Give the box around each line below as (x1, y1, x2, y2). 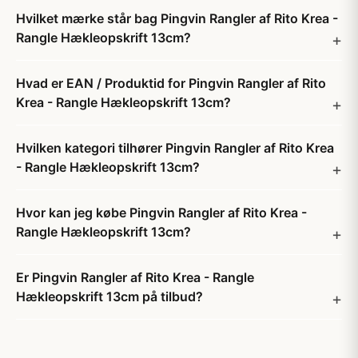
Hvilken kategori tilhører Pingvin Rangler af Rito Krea (16, 140, 334, 156)
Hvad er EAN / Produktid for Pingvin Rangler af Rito (16, 75, 326, 91)
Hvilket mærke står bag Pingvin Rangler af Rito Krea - (16, 10, 338, 26)
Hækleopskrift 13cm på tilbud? (16, 288, 203, 304)
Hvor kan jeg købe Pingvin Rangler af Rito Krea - (16, 205, 307, 221)
